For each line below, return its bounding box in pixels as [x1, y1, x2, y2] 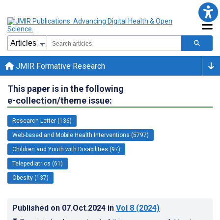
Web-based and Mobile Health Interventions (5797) [12, 131, 149, 138]
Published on [12, 203, 62, 213]
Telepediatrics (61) [12, 160, 63, 167]
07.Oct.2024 [62, 203, 108, 213]
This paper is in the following [7, 83, 124, 94]
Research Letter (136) [12, 117, 72, 124]
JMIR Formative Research [14, 61, 105, 71]
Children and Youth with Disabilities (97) [12, 145, 120, 153]
